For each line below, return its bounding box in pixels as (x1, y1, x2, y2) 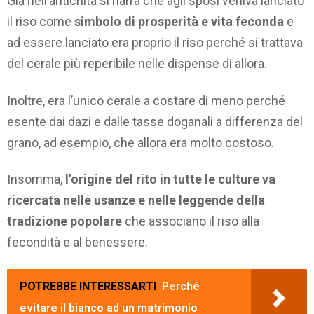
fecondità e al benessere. (7, 235, 148, 250)
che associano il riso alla (122, 214, 259, 229)
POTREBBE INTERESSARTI (20, 279, 156, 293)
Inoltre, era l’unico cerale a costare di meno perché (7, 93, 285, 108)
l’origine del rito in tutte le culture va (65, 172, 275, 187)
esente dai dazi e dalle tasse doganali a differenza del (7, 114, 303, 129)
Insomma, (7, 172, 65, 187)
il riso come (7, 14, 74, 29)
